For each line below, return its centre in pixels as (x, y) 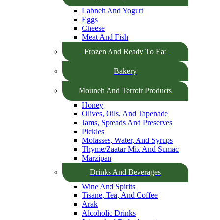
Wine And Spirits (109, 186)
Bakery (125, 71)
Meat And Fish (105, 37)
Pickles (93, 131)
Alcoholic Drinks (109, 213)
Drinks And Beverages (125, 172)
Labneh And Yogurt (113, 11)
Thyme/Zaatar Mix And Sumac (131, 149)
